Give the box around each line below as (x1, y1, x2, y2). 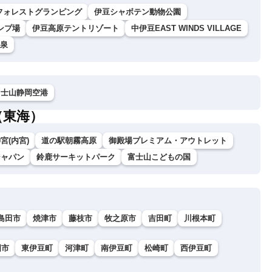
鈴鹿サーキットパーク (36, 152, 115, 162)
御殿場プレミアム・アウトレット (109, 136, 227, 146)
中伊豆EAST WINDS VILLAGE (131, 24, 242, 33)
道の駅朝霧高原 (41, 136, 97, 146)
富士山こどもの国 (127, 152, 191, 162)
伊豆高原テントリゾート (32, 24, 119, 33)
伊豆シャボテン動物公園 (94, 7, 181, 17)
